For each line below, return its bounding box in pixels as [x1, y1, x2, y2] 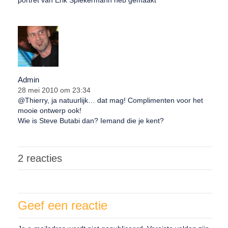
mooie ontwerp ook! [18, 106, 81, 115]
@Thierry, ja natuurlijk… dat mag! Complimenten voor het [18, 96, 203, 105]
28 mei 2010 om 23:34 [18, 86, 91, 95]
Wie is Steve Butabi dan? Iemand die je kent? [18, 117, 164, 125]
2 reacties [18, 153, 62, 164]
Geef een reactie [18, 198, 107, 213]
